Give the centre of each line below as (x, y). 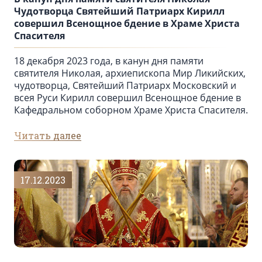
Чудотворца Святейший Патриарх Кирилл (119, 11)
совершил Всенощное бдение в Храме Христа (127, 24)
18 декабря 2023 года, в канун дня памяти (109, 61)
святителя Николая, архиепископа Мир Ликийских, (130, 73)
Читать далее (48, 136)
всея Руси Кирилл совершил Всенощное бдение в (127, 98)
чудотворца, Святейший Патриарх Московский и (125, 86)
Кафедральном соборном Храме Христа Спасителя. (131, 110)
